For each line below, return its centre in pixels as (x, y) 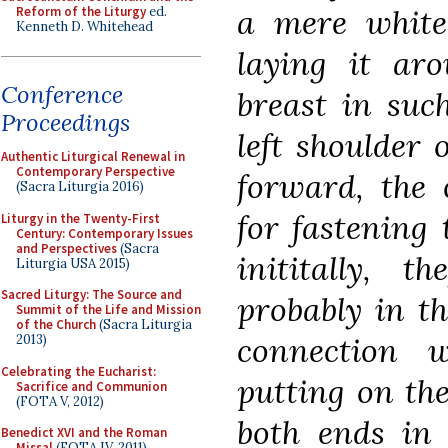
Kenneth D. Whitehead (84, 26)
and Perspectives (66, 248)
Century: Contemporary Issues (104, 233)
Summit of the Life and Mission (108, 309)
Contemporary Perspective (95, 171)
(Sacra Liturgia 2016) (80, 186)
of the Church (56, 324)
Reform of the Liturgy (81, 11)
